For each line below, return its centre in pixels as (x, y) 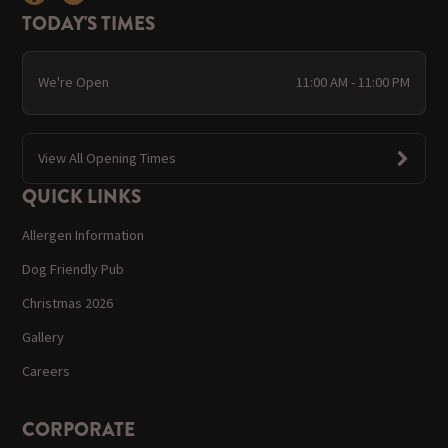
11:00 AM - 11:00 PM (353, 82)
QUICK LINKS (82, 197)
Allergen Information (83, 234)
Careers (46, 371)
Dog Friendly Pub (73, 268)
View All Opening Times (106, 157)
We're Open (73, 82)
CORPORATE (79, 430)
